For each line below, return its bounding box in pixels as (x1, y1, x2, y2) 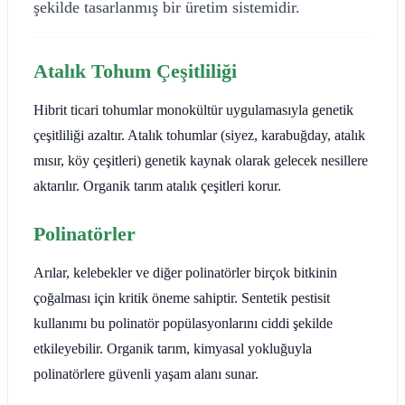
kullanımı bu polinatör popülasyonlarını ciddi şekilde (33, 315, 333, 331)
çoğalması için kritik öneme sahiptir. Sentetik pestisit (33, 289, 330, 306)
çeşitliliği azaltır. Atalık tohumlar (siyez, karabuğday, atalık (33, 127, 365, 143)
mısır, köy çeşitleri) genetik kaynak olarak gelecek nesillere (33, 152, 368, 168)
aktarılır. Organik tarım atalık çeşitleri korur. (33, 177, 281, 193)
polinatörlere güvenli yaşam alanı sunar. (33, 365, 259, 381)
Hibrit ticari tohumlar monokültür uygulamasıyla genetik (33, 101, 353, 118)
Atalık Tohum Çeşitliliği (33, 59, 237, 82)
